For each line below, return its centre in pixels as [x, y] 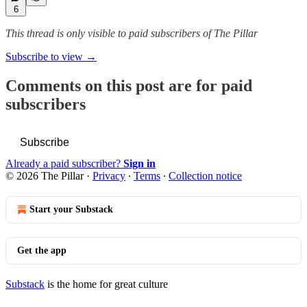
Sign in [139, 163]
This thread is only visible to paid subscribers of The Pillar [132, 33]
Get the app [42, 250]
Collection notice [205, 175]
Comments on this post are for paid [129, 85]
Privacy [109, 175]
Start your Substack [71, 209]
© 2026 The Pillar [45, 175]
